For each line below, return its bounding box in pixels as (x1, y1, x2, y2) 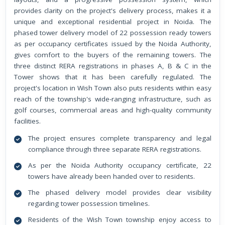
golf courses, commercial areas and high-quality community (14, 105, 211, 115)
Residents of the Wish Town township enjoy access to (28, 214, 211, 224)
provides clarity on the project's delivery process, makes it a (14, 6, 211, 15)
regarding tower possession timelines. (28, 198, 150, 208)
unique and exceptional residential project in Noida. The (14, 17, 211, 26)
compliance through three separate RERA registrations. (28, 144, 201, 154)
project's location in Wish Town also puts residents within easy (14, 83, 211, 92)
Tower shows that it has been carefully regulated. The (14, 72, 211, 81)
